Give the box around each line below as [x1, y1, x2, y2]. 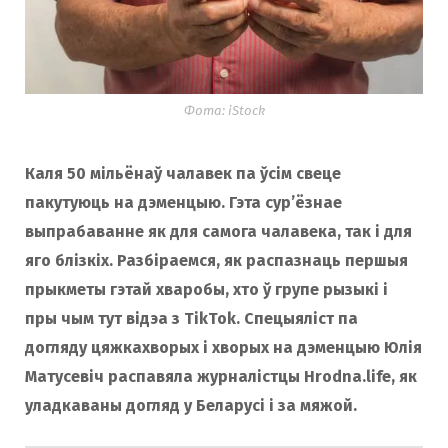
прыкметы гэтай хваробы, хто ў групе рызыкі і [25, 280, 388, 300]
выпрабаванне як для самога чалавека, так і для [25, 222, 412, 242]
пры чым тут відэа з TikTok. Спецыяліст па [25, 309, 358, 329]
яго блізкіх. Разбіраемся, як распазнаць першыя [25, 251, 408, 271]
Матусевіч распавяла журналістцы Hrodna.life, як [25, 367, 417, 387]
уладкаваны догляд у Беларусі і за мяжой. [25, 396, 357, 416]
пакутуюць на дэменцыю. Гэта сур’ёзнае [25, 193, 342, 213]
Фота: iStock [183, 103, 265, 120]
